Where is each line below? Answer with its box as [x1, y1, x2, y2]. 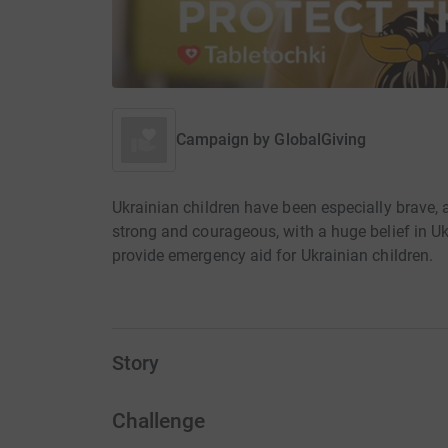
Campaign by [175, 130, 271, 150]
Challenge [111, 408, 206, 433]
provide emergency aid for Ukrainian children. [111, 246, 434, 266]
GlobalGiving [274, 130, 367, 150]
